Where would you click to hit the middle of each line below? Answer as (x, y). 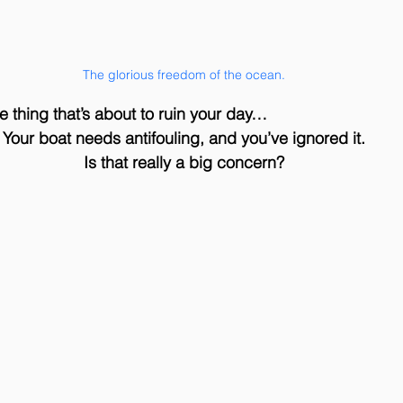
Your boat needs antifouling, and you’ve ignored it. (184, 138)
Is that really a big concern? (184, 162)
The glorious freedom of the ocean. (184, 74)
